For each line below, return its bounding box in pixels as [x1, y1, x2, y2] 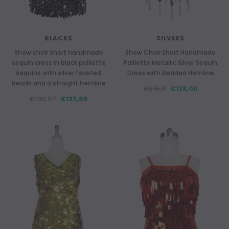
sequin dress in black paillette [11, 58, 106, 67]
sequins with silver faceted [16, 68, 101, 77]
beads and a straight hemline [11, 79, 106, 87]
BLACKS [44, 34, 73, 42]
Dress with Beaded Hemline [127, 68, 214, 77]
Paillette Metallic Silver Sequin [124, 58, 217, 67]
